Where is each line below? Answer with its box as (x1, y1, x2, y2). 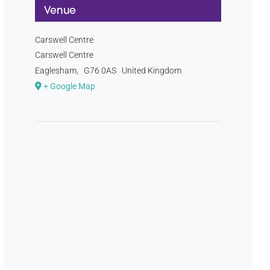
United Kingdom (121, 66, 181, 76)
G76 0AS (84, 66, 117, 76)
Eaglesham (35, 66, 77, 76)
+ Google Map (43, 81, 96, 92)
